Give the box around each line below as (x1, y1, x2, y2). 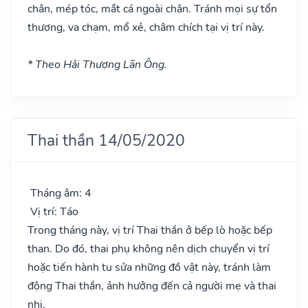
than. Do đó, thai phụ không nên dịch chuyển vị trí (27, 241, 269, 256)
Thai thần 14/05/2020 (27, 129, 185, 151)
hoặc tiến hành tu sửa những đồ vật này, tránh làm (27, 259, 271, 275)
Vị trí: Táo (27, 203, 78, 219)
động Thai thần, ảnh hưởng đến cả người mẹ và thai (27, 278, 276, 294)
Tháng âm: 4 (27, 185, 91, 201)
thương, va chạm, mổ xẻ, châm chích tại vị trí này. (27, 19, 265, 35)
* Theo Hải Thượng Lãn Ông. (27, 56, 167, 72)
